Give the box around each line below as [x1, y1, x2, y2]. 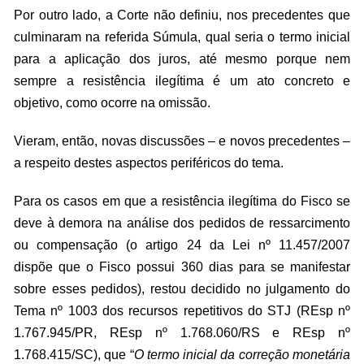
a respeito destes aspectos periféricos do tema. [14, 156, 284, 170]
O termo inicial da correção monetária [133, 348, 351, 362]
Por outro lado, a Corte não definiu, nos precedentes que [14, 8, 350, 22]
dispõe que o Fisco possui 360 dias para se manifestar [14, 260, 350, 274]
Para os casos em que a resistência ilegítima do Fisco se [14, 194, 350, 208]
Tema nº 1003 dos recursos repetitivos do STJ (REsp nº [14, 304, 350, 318]
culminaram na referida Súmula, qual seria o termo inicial [14, 30, 350, 44]
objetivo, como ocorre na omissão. [14, 96, 210, 110]
